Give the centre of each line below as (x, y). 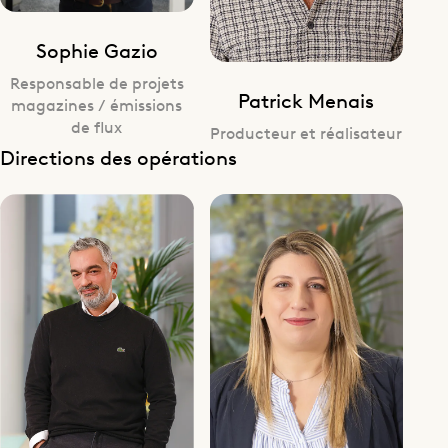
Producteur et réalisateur (306, 132)
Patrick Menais (306, 100)
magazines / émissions (97, 103)
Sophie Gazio (96, 49)
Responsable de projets (96, 81)
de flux (97, 125)
